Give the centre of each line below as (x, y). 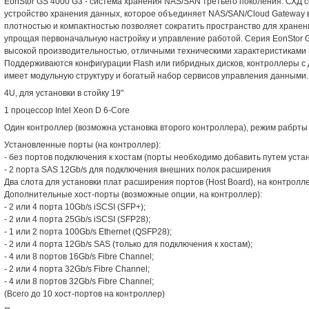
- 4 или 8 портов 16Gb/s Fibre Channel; (79, 257)
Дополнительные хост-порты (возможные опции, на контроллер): (133, 195)
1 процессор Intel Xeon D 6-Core (67, 110)
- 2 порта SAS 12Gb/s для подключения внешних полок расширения (138, 170)
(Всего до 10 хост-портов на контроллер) (84, 294)
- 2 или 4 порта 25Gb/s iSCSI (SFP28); (77, 219)
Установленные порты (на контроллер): (82, 145)
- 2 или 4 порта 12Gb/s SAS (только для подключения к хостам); (128, 244)
